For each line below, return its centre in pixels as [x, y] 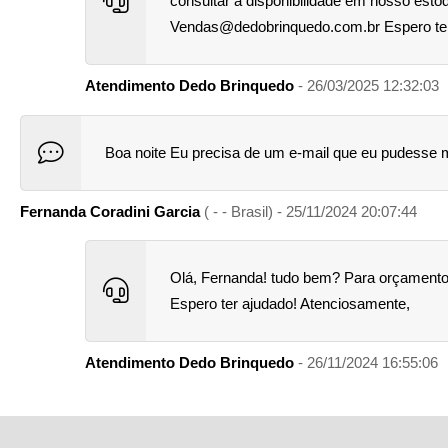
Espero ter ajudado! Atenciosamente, [290, 303]
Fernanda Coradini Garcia [112, 211]
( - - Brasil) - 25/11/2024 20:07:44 [310, 211]
